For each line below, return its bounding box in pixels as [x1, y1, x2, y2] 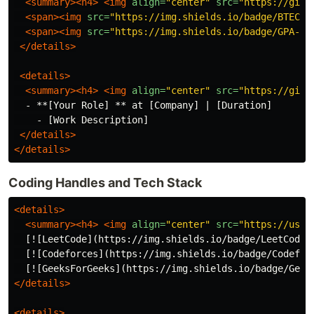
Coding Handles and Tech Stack [8, 175, 202, 191]
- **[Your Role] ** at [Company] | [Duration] [14, 100, 272, 111]
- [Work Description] [14, 114, 149, 126]
